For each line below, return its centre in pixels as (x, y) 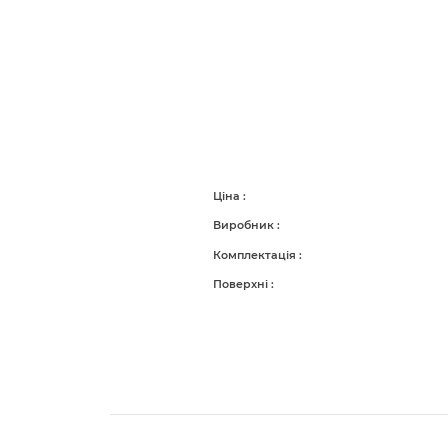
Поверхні (241, 283)
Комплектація (255, 254)
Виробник (244, 225)
